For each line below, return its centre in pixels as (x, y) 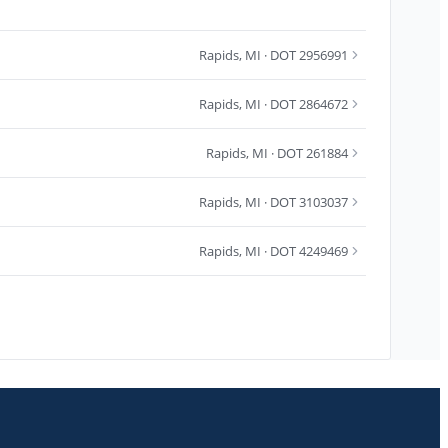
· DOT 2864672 (304, 103)
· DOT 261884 (308, 152)
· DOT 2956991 (304, 54)
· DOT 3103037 (304, 201)
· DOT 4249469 (304, 250)
